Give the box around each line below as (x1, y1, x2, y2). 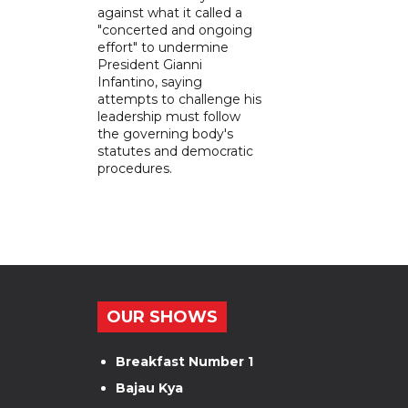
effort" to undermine (97, 38, 229, 56)
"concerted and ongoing (97, 21, 252, 38)
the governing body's (97, 125, 233, 142)
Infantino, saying (97, 73, 202, 90)
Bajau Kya (116, 379, 183, 396)
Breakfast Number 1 (116, 352, 253, 370)
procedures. (97, 159, 172, 177)
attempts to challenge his (97, 90, 261, 107)
